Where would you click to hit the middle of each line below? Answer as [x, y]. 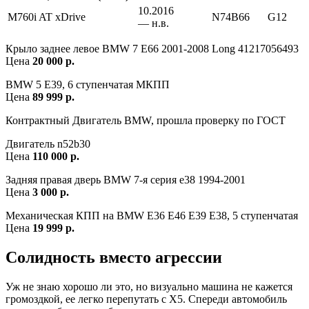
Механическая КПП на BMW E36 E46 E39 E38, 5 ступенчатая [152, 216]
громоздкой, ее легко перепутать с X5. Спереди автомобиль [146, 299]
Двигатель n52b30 [48, 144]
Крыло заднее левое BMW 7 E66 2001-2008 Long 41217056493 [152, 49]
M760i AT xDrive [47, 17]
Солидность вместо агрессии [114, 258]
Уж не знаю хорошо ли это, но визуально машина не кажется [149, 287]
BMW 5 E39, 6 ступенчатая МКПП [88, 85]
